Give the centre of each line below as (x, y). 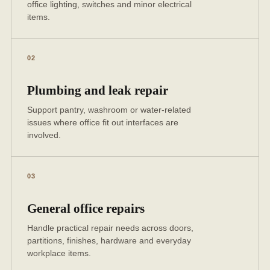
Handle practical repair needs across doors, (110, 228)
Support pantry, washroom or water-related (109, 110)
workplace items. (59, 253)
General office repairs (86, 209)
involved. (44, 135)
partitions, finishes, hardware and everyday (109, 240)
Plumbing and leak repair (98, 90)
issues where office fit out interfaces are (103, 122)
